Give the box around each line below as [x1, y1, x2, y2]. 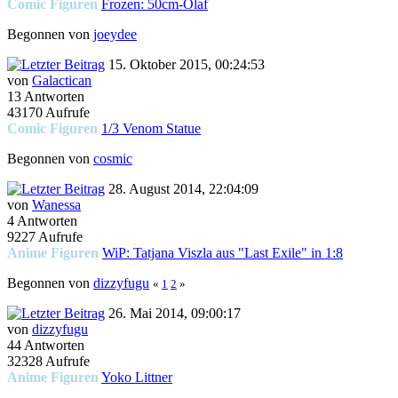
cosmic [93, 151, 132, 167]
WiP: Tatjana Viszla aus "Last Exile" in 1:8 [102, 245, 343, 261]
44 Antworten [7, 338, 84, 354]
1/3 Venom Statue [101, 121, 201, 137]
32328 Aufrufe [7, 354, 90, 370]
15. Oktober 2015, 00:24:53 [105, 57, 265, 73]
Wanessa [32, 197, 81, 213]
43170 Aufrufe [7, 105, 90, 121]
